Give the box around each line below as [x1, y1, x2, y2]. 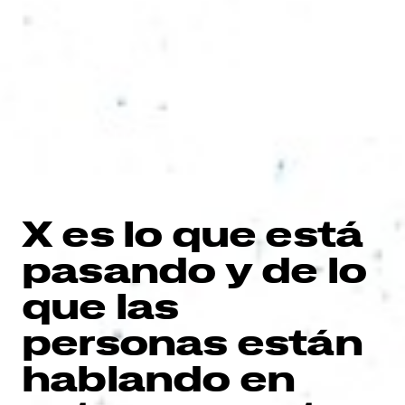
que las [22, 284, 179, 328]
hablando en [22, 356, 296, 400]
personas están [22, 320, 363, 364]
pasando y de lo [22, 248, 367, 292]
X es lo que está [22, 212, 363, 256]
